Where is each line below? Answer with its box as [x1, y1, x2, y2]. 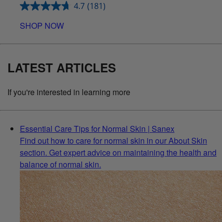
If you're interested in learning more [7, 86, 130, 98]
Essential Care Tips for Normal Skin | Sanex [20, 122, 174, 134]
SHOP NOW [20, 19, 64, 31]
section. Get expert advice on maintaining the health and [20, 146, 217, 158]
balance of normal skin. [20, 158, 101, 170]
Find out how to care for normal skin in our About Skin [20, 134, 207, 146]
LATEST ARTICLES [7, 58, 116, 76]
